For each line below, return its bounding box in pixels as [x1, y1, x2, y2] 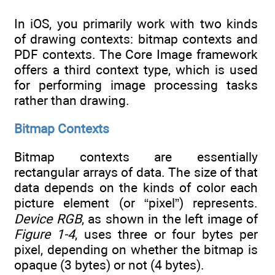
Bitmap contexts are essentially [14, 149, 258, 165]
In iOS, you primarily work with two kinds [14, 15, 258, 31]
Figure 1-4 [14, 227, 76, 242]
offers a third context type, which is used [14, 61, 258, 77]
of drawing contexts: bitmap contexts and [14, 31, 258, 47]
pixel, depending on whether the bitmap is [14, 242, 258, 258]
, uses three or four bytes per [75, 227, 258, 242]
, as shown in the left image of [81, 211, 258, 227]
